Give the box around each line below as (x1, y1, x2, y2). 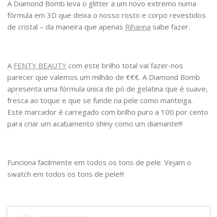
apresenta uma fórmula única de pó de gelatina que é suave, (7, 84, 208, 94)
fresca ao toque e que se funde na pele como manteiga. (7, 95, 193, 106)
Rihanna (125, 22, 151, 32)
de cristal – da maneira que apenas (7, 22, 125, 32)
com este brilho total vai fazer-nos (66, 61, 183, 71)
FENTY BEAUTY (14, 61, 66, 71)
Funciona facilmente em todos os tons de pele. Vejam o (7, 157, 191, 168)
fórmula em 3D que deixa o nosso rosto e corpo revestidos (7, 10, 206, 20)
